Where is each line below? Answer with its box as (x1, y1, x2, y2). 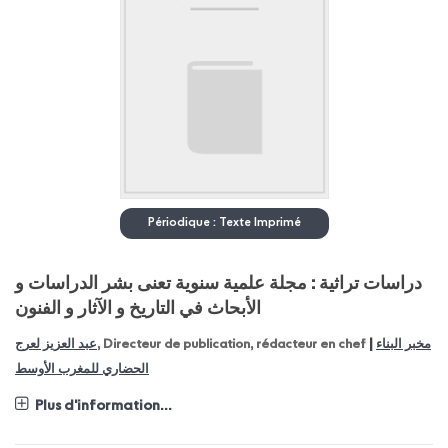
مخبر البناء (376, 338, 431, 352)
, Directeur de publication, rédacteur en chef (97, 338, 369, 352)
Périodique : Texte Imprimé (147, 217, 301, 230)
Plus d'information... (35, 399, 172, 414)
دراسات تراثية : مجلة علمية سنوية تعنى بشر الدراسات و (15, 275, 422, 294)
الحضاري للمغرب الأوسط (15, 363, 149, 377)
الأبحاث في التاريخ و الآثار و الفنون (15, 300, 261, 319)
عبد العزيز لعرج (15, 338, 97, 352)
